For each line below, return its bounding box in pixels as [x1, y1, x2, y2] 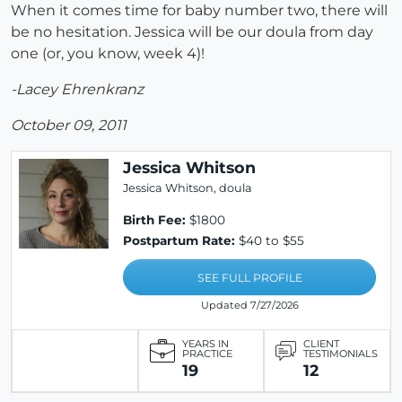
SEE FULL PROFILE [197, 271, 302, 285]
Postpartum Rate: [123, 233, 235, 249]
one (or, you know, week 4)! [11, 45, 205, 63]
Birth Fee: [123, 213, 186, 228]
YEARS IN [181, 337, 229, 351]
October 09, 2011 [11, 117, 127, 135]
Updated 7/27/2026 [200, 299, 299, 312]
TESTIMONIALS [303, 347, 379, 361]
